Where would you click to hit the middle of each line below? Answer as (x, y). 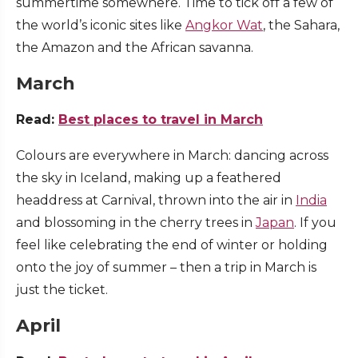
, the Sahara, (301, 26)
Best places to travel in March (161, 120)
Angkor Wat (224, 26)
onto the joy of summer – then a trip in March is (166, 268)
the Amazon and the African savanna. (136, 48)
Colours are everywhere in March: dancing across (172, 156)
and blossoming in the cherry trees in (136, 223)
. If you (315, 223)
